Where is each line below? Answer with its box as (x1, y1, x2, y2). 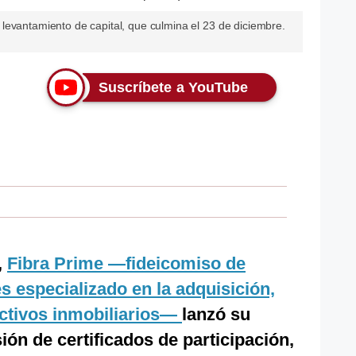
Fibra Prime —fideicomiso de (7, 253, 246, 273)
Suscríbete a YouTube (98, 79, 249, 95)
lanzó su (182, 304, 250, 324)
